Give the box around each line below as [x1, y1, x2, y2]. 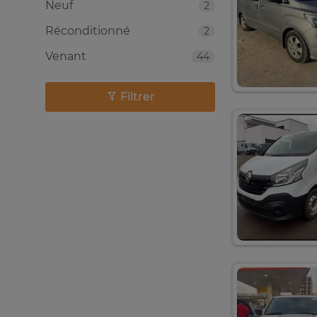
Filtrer [120, 90, 155, 103]
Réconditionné [45, 24, 130, 38]
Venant [45, 50, 86, 63]
